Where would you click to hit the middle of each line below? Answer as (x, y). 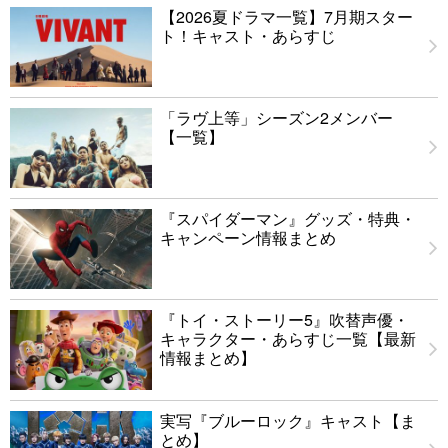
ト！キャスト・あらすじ (248, 36)
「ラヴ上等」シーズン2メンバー (276, 118)
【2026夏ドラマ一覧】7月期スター (286, 17)
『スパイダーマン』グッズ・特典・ (288, 219)
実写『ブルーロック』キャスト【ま (288, 421)
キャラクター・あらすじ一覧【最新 (288, 339)
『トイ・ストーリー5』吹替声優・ (284, 320)
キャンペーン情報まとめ (248, 238)
